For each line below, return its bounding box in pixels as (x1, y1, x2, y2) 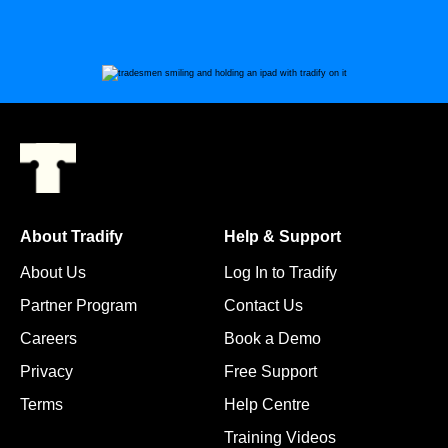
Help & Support (224, 227, 341, 245)
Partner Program (20, 296, 137, 314)
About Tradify (20, 227, 123, 245)
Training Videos (224, 428, 336, 446)
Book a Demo (224, 329, 321, 347)
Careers (20, 329, 77, 347)
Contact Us (224, 296, 303, 314)
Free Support (224, 362, 317, 380)
